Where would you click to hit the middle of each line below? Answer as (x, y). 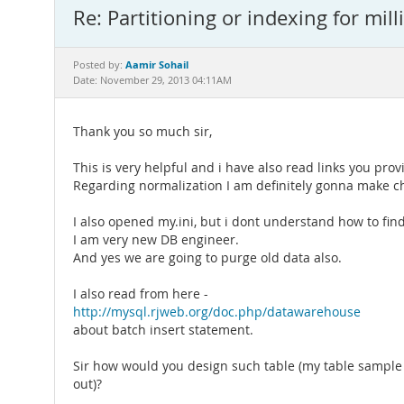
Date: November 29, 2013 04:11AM (152, 80)
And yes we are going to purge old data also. (207, 258)
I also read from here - (141, 294)
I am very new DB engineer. (156, 240)
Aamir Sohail (157, 64)
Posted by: (99, 65)
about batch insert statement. (163, 330)
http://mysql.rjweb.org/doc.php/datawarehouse (217, 312)
